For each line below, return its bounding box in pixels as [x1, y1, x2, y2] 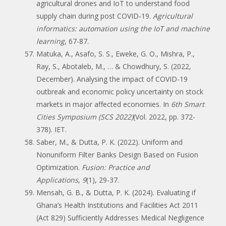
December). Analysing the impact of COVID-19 [36, 74, 188, 84]
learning [36, 36, 65, 46]
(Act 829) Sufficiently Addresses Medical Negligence [36, 212, 204, 222]
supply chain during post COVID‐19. [36, 11, 153, 21]
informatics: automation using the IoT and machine [36, 23, 210, 33]
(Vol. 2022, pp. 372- [133, 111, 195, 122]
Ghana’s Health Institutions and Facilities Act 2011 [36, 200, 198, 210]
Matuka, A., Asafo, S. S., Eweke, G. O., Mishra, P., [36, 48, 195, 59]
